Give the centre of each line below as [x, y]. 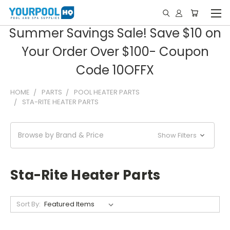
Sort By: [28, 204]
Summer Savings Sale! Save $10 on [115, 33]
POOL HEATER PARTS [107, 92]
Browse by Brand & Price [61, 135]
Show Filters [178, 135]
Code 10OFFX [115, 70]
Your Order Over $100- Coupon [115, 52]
